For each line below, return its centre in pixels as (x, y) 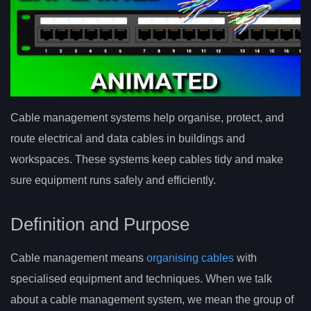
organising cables (190, 258)
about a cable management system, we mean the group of (152, 300)
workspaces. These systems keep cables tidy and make (147, 160)
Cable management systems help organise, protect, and (147, 118)
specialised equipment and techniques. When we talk (141, 279)
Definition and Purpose (100, 225)
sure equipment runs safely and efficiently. (113, 180)
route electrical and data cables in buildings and (128, 139)
